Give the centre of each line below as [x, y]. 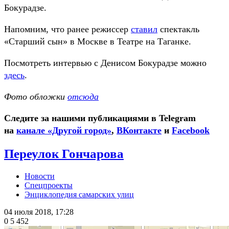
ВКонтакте [139, 130]
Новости [40, 176]
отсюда [83, 96]
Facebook [191, 130]
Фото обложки [36, 96]
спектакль [178, 29]
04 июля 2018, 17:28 [39, 212]
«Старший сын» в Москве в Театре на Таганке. [98, 41]
